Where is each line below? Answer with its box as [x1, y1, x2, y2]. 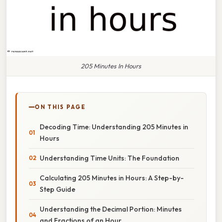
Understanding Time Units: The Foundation [40, 153, 179, 163]
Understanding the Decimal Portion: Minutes [40, 204, 182, 214]
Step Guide [40, 184, 75, 194]
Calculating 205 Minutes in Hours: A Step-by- [40, 173, 184, 182]
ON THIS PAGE [35, 103, 86, 111]
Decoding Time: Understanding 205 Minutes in [40, 122, 188, 131]
